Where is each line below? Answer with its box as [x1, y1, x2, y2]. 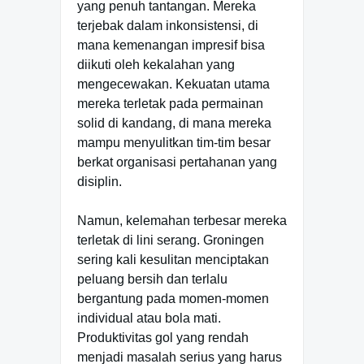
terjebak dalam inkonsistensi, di [77, 18, 258, 32]
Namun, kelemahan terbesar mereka [77, 213, 287, 227]
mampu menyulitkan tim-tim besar [77, 135, 271, 149]
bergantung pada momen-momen [77, 291, 269, 305]
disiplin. [77, 174, 122, 188]
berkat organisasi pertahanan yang [77, 154, 277, 169]
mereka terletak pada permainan [77, 96, 263, 110]
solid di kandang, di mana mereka [77, 115, 271, 130]
